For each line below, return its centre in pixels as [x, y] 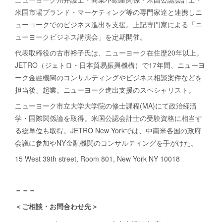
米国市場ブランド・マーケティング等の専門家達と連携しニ [109, 12]
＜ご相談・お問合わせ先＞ [56, 206]
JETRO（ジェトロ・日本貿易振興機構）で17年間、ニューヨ [110, 65]
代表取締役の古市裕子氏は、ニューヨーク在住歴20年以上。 [109, 53]
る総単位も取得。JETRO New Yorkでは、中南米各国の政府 [108, 131]
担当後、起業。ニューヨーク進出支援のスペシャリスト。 [105, 90]
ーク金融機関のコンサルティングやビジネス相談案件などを [109, 78]
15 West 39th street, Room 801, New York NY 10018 [97, 159]
